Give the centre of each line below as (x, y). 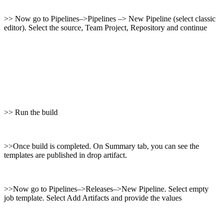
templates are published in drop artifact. (65, 155)
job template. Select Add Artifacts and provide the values (93, 198)
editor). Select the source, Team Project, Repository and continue (106, 27)
